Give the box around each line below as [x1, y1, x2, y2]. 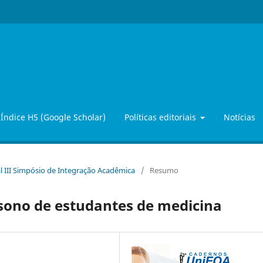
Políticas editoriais [124, 111, 198, 123]
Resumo [150, 164, 178, 176]
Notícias [224, 111, 255, 123]
